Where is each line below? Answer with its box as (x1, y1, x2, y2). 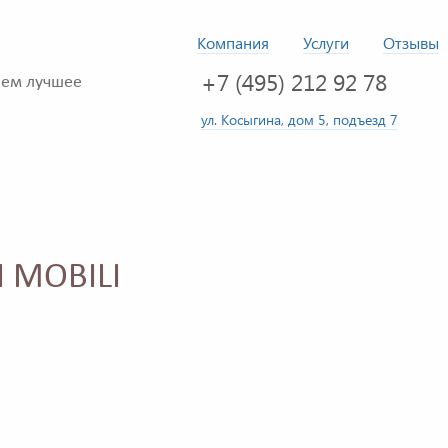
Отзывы (383, 32, 439, 53)
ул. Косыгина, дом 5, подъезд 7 (201, 109, 398, 129)
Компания (197, 32, 269, 53)
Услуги (303, 32, 349, 53)
